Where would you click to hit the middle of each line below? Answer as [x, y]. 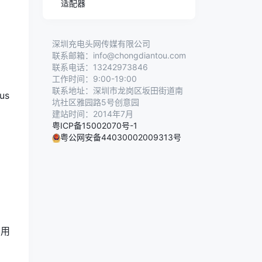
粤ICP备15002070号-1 [95, 125]
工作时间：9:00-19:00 [94, 78]
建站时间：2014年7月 [93, 113]
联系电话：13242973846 [100, 67]
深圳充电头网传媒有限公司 [101, 43]
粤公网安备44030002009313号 [121, 137]
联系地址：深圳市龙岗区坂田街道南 [118, 90]
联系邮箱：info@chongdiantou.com [119, 55]
